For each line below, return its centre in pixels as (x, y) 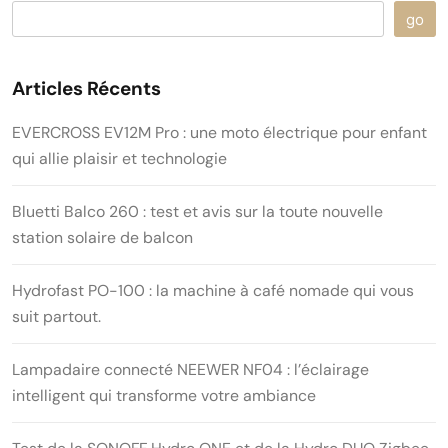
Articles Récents (86, 89)
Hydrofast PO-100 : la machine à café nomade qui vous (213, 291)
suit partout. (56, 317)
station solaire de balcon (102, 238)
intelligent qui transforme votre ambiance (164, 396)
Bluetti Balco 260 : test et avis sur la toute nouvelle (197, 212)
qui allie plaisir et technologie (119, 159)
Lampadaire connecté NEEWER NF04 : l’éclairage (190, 370)
